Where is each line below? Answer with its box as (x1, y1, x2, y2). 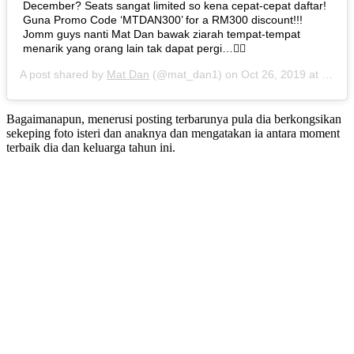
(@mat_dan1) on (149, 67, 241, 81)
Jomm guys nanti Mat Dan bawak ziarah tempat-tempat (23, 27, 300, 40)
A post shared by (20, 67, 107, 81)
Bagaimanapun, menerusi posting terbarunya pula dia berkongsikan (6, 111, 341, 126)
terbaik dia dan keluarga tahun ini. (6, 140, 175, 154)
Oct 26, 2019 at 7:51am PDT (241, 67, 322, 81)
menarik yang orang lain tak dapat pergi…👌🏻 (23, 41, 246, 55)
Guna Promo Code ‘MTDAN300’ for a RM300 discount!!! (23, 13, 303, 26)
